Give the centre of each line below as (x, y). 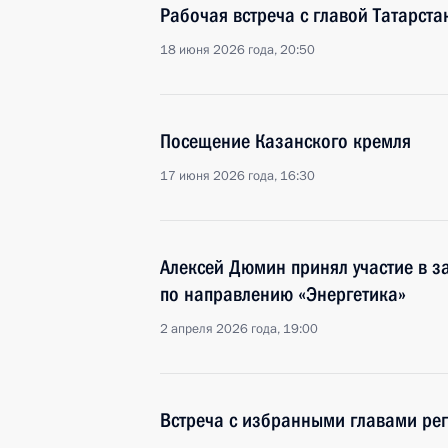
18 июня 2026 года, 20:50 (237, 50)
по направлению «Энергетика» (283, 294)
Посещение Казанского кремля (285, 141)
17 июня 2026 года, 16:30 (237, 176)
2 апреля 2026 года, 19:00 (239, 329)
